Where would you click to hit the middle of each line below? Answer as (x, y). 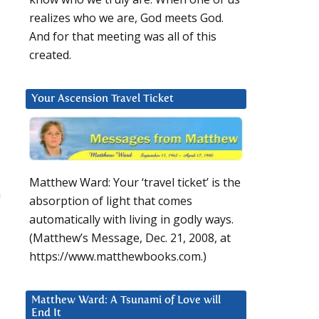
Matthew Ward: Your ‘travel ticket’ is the (135, 183)
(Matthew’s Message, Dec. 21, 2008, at (130, 238)
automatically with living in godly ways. (131, 220)
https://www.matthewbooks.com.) (118, 257)
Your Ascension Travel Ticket (103, 99)
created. (50, 55)
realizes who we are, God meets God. (126, 18)
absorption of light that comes (111, 201)
